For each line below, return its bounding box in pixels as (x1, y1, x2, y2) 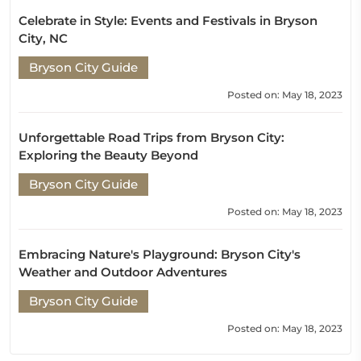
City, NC (19, 31, 68, 46)
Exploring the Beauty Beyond (19, 147, 198, 163)
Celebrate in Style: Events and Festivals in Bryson (19, 13, 317, 28)
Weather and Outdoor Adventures (19, 264, 227, 280)
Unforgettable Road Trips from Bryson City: (19, 130, 284, 145)
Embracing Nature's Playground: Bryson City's (19, 247, 301, 262)
